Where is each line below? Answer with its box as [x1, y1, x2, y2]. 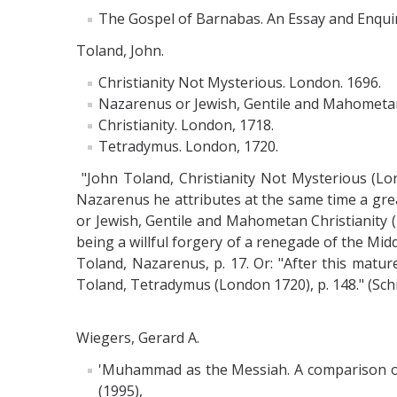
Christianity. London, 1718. [98, 114, 274, 135]
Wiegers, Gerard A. [76, 327, 203, 347]
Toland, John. [76, 40, 164, 60]
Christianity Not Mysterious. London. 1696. [98, 72, 381, 92]
